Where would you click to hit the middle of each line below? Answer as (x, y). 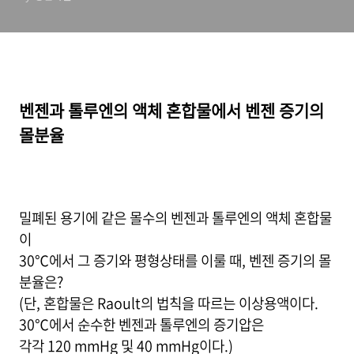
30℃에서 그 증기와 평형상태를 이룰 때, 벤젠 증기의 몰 (175, 260)
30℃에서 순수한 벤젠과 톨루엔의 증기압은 (141, 324)
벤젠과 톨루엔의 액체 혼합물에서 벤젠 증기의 (171, 110)
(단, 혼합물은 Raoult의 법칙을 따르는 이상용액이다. (169, 303)
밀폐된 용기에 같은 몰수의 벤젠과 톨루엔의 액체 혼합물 (175, 218)
